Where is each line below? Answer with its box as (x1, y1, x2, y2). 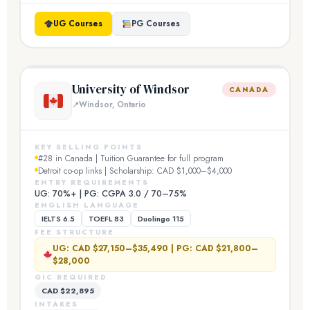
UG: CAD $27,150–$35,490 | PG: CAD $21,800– (53, 241, 259, 255)
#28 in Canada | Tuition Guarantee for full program (37, 152, 224, 165)
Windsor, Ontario (78, 99, 146, 110)
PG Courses (131, 18, 180, 29)
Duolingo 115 (137, 212, 184, 224)
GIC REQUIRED (34, 271, 107, 282)
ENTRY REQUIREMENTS (34, 176, 149, 188)
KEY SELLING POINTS (34, 141, 143, 152)
